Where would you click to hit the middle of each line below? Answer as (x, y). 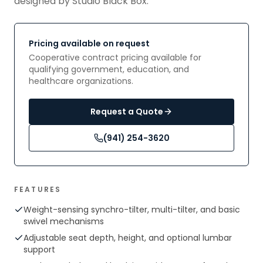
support (39, 249)
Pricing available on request (89, 43)
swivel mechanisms (64, 221)
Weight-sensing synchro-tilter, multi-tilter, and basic (132, 210)
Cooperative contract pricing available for (115, 58)
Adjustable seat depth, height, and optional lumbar (128, 238)
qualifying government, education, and (109, 69)
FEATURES (38, 189)
